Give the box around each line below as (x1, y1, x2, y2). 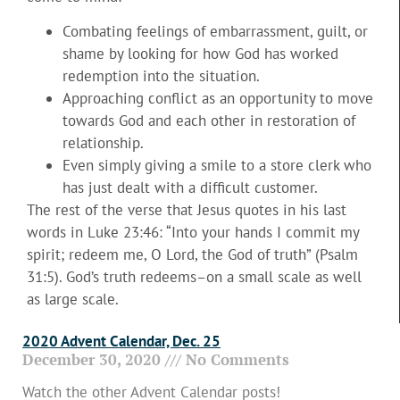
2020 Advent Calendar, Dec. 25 (22, 331, 221, 352)
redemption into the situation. (62, 65, 260, 86)
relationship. (62, 132, 144, 153)
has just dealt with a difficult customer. (62, 177, 318, 197)
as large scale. (27, 288, 119, 309)
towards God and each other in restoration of (62, 110, 355, 130)
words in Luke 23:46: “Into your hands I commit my (27, 221, 359, 242)
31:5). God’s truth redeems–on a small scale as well (27, 266, 362, 287)
